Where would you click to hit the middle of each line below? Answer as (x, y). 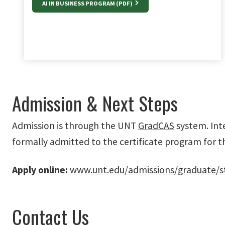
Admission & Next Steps (95, 103)
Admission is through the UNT (75, 126)
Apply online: (40, 170)
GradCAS (156, 126)
